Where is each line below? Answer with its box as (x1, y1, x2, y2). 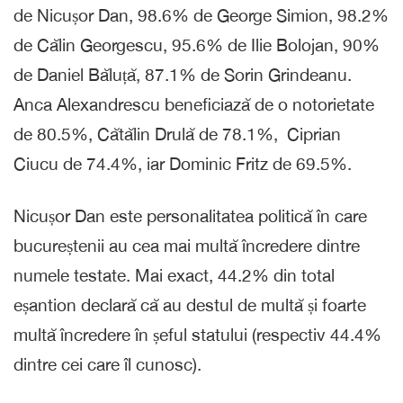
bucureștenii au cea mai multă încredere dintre (13, 235, 360, 255)
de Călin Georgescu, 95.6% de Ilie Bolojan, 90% (13, 34, 380, 55)
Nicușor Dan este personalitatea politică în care (13, 205, 367, 226)
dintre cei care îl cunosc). (13, 354, 201, 374)
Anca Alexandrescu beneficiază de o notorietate (13, 94, 374, 114)
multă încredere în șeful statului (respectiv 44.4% (13, 324, 381, 345)
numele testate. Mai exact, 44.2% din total (13, 264, 335, 285)
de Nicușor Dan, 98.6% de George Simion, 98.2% (13, 4, 389, 25)
